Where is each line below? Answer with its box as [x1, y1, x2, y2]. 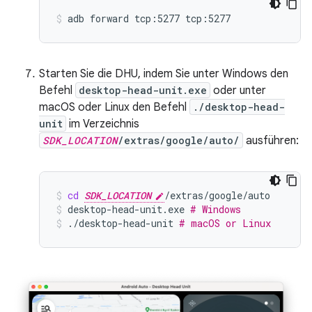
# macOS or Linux [179, 217, 271, 231]
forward [90, 12, 129, 26]
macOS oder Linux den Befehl [39, 100, 189, 115]
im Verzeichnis [66, 117, 139, 132]
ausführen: [243, 134, 299, 148]
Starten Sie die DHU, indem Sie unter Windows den [39, 67, 288, 81]
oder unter [210, 84, 266, 98]
